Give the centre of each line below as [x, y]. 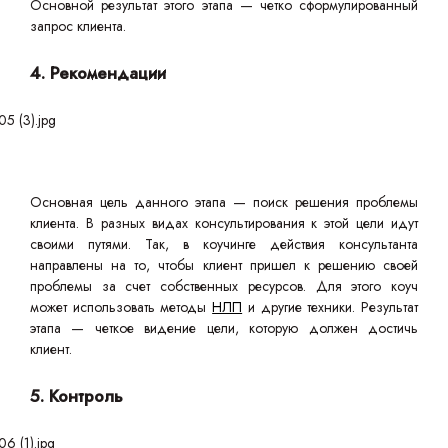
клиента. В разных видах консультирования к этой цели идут [224, 223]
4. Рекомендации [98, 73]
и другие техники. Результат [330, 307]
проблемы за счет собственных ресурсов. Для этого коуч [224, 286]
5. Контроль [76, 396]
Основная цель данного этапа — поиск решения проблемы [224, 202]
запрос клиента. [80, 26]
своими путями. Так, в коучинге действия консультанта [224, 244]
